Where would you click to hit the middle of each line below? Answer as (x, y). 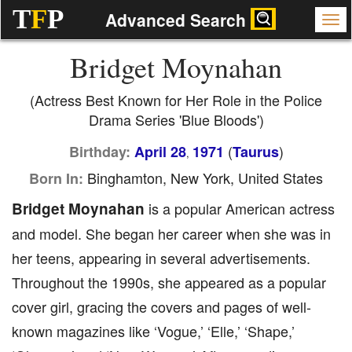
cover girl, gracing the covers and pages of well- (161, 306)
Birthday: (99, 152)
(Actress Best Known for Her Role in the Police (176, 100)
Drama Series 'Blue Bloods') (176, 119)
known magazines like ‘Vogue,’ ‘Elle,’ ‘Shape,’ (153, 331)
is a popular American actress (240, 208)
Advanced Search (178, 20)
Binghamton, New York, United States (203, 178)
